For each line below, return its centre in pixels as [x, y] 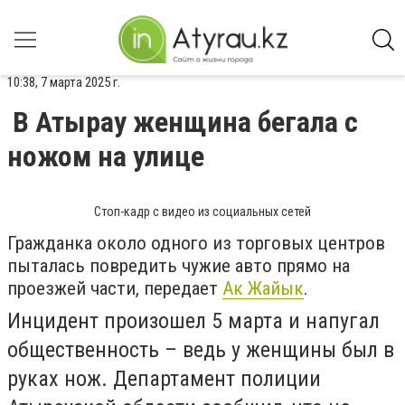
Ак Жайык [263, 288]
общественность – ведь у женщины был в [201, 350]
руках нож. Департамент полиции [164, 379]
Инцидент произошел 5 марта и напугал [193, 321]
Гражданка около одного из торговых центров [196, 243]
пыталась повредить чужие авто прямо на [179, 266]
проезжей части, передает [115, 288]
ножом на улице [106, 156]
